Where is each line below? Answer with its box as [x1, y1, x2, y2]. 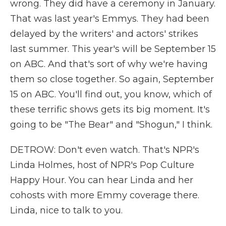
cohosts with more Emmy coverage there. [10, 190, 199, 201]
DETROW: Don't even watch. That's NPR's [10, 144, 199, 155]
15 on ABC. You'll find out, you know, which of [10, 89, 212, 100]
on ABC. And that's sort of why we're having [10, 59, 208, 70]
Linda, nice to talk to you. [10, 205, 123, 216]
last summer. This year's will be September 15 [10, 43, 216, 54]
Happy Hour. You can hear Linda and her [10, 175, 193, 186]
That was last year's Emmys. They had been [10, 13, 209, 24]
